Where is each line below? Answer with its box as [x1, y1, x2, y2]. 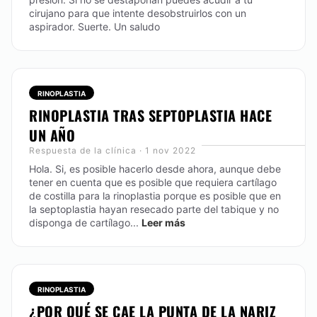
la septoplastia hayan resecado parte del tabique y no [29, 203, 279, 215]
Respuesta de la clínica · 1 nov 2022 [29, 145, 196, 156]
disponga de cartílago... [29, 217, 139, 229]
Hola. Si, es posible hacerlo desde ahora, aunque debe [29, 163, 281, 175]
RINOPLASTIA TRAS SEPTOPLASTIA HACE [29, 105, 272, 126]
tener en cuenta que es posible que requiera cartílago [29, 176, 277, 188]
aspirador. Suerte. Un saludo [29, 21, 160, 33]
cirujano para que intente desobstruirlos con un [29, 7, 246, 19]
